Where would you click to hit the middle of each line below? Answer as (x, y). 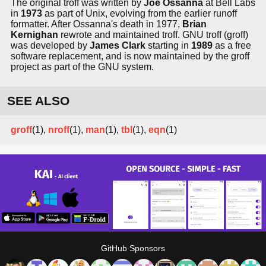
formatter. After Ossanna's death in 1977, (96, 24)
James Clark (118, 46)
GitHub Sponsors (133, 248)
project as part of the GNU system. (82, 67)
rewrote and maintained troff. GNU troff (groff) (153, 35)
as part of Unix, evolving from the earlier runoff (140, 14)
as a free (232, 46)
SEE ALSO (38, 101)
